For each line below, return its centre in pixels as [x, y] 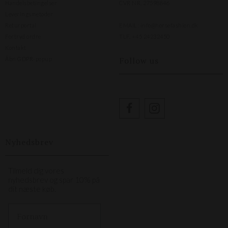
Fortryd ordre [23, 36]
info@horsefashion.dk [169, 25]
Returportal [21, 25]
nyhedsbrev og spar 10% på [54, 180]
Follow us [139, 61]
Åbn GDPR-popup [28, 59]
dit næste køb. [32, 189]
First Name [29, 209]
